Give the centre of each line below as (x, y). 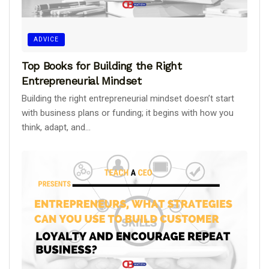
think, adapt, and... (56, 127)
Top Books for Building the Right (102, 65)
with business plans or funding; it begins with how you (128, 113)
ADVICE (46, 39)
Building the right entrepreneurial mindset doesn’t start (128, 98)
